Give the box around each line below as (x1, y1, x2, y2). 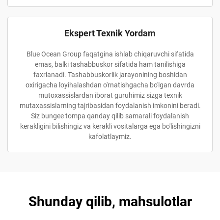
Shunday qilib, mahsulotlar (28, 193, 192, 210)
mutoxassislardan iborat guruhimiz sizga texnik (38, 91, 182, 99)
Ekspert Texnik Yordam (64, 28, 156, 38)
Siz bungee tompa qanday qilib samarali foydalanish (31, 112, 189, 120)
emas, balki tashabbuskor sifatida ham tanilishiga (34, 60, 186, 68)
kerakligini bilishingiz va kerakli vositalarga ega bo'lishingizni (20, 122, 200, 130)
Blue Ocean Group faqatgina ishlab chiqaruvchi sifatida (26, 50, 194, 58)
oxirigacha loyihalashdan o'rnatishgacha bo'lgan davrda (26, 81, 194, 89)
